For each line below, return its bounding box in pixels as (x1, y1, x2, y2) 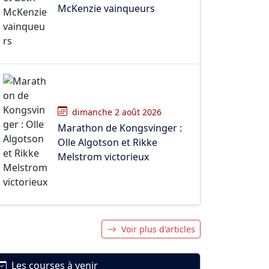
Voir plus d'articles (121, 223, 195, 235)
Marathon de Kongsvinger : (58, 121, 182, 134)
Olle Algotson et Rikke (58, 135, 157, 149)
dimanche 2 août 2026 (72, 106, 162, 118)
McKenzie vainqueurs (58, 1, 155, 15)
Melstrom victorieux (58, 150, 149, 163)
